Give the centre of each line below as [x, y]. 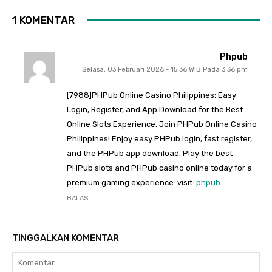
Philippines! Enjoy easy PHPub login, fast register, [159, 138]
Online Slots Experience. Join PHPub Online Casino [162, 124]
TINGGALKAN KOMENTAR [66, 238]
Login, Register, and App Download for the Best [155, 109]
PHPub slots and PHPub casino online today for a [159, 168]
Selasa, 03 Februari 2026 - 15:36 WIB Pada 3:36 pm [165, 69]
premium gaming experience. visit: [131, 182]
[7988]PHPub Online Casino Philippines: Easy [151, 95]
